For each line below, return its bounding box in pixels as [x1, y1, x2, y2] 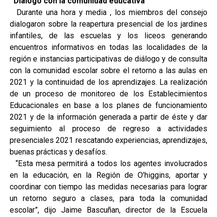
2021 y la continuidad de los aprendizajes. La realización [10, 77, 207, 87]
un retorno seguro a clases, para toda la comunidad [10, 193, 207, 203]
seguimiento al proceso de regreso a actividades [10, 124, 207, 133]
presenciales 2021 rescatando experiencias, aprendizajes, [10, 135, 207, 145]
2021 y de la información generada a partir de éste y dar [10, 112, 207, 122]
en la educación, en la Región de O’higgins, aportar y [10, 170, 207, 180]
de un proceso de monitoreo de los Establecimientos [10, 89, 207, 98]
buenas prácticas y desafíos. [10, 147, 107, 156]
